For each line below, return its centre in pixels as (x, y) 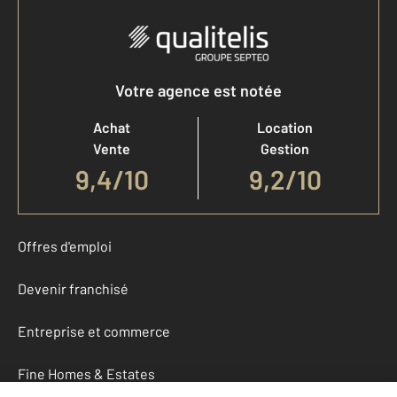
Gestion (285, 148)
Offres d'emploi (65, 246)
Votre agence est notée (198, 90)
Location (285, 127)
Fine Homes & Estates (86, 374)
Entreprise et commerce (94, 331)
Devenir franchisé (73, 288)
